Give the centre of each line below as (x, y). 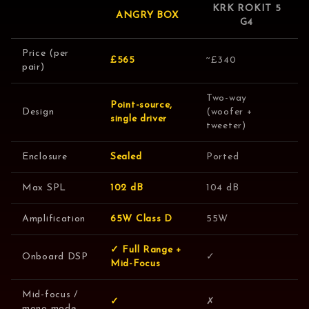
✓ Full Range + (146, 250)
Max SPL (44, 188)
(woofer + (229, 112)
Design (38, 112)
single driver (139, 119)
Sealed (126, 157)
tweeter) (226, 126)
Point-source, (142, 105)
